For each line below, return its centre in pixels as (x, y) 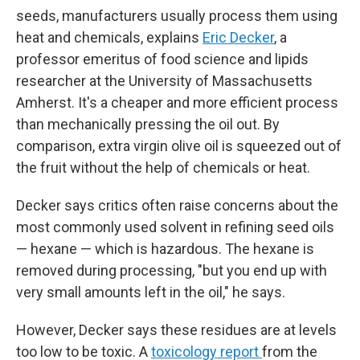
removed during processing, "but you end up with (172, 270)
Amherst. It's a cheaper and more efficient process (177, 102)
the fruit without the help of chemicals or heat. (163, 168)
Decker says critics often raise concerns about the (177, 205)
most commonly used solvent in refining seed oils (175, 227)
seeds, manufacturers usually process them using (177, 16)
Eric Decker (238, 37)
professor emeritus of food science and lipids (162, 59)
